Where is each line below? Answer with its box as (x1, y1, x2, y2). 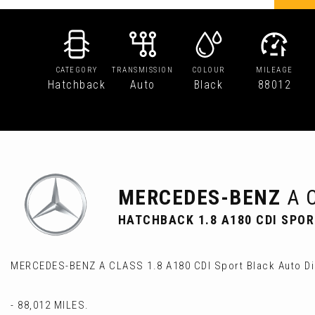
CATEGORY (55, 65, 98, 75)
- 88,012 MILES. (11, 298, 89, 311)
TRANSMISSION (112, 65, 174, 75)
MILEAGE (256, 65, 293, 75)
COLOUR (191, 65, 226, 75)
